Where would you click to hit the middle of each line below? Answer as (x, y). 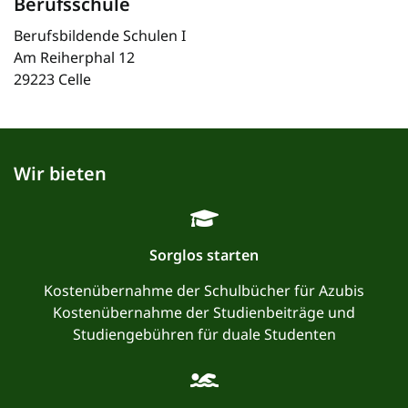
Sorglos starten (204, 255)
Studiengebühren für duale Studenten (204, 334)
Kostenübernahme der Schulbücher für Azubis (204, 290)
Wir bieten (60, 173)
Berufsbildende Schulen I (100, 35)
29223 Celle (52, 79)
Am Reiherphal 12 (74, 57)
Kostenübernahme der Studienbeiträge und (204, 312)
